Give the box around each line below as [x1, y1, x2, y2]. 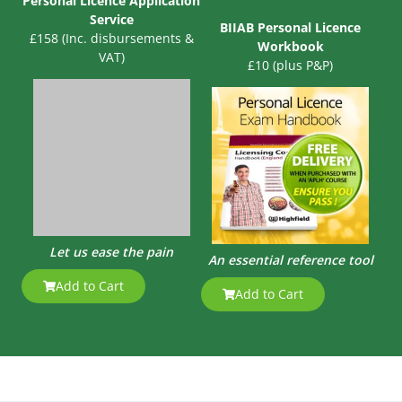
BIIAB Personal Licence [220, 18, 362, 36]
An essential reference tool [207, 251, 373, 269]
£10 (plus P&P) [248, 56, 334, 74]
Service [89, 10, 134, 28]
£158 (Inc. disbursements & [29, 29, 194, 47]
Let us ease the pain [49, 243, 174, 261]
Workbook [257, 37, 324, 55]
